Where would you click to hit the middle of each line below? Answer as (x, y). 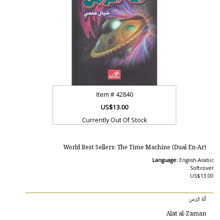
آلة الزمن (197, 199)
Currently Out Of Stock (115, 120)
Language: (165, 160)
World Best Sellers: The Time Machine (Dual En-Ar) (135, 148)
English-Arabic (196, 160)
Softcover (202, 168)
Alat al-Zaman (186, 214)
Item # (106, 95)
